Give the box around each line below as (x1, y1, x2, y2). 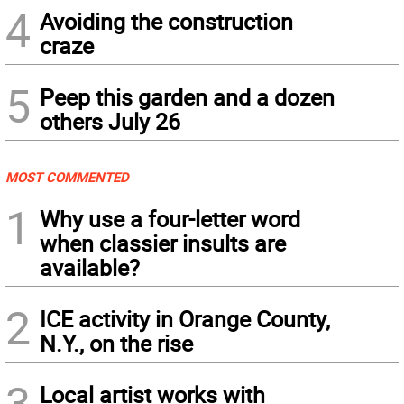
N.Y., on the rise (40, 328, 193, 359)
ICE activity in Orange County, (40, 304, 330, 335)
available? (40, 252, 140, 283)
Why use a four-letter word (40, 204, 300, 234)
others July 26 (40, 106, 180, 137)
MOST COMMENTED (5, 168, 129, 187)
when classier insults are (40, 228, 286, 259)
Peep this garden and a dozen (40, 82, 335, 113)
